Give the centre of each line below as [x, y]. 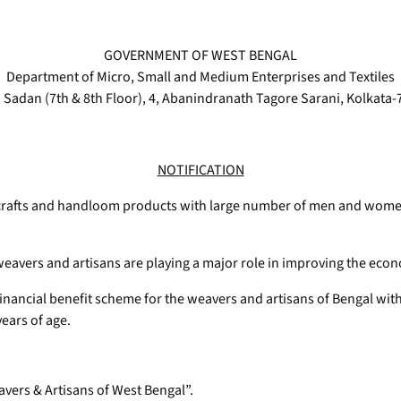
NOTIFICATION [200, 171]
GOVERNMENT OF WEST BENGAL [200, 56]
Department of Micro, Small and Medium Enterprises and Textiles [200, 77]
